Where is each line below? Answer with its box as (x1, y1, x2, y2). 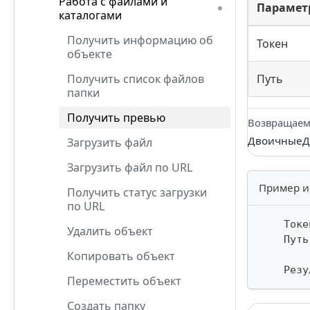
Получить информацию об (67, 32, 213, 48)
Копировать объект (67, 248, 175, 264)
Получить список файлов (67, 71, 204, 86)
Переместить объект (67, 273, 181, 289)
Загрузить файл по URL (67, 159, 192, 175)
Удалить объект (67, 223, 153, 239)
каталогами (59, 7, 122, 23)
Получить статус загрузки (67, 184, 207, 200)
